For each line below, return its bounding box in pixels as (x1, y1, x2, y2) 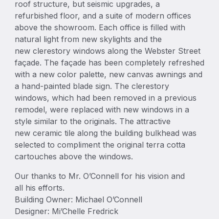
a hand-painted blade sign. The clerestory (15, 81, 169, 91)
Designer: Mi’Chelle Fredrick (15, 206, 118, 216)
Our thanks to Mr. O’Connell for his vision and (15, 171, 185, 181)
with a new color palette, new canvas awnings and (15, 69, 202, 79)
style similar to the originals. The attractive (15, 116, 171, 126)
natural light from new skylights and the (15, 34, 162, 44)
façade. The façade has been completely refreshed (15, 58, 204, 67)
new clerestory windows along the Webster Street (15, 46, 200, 56)
